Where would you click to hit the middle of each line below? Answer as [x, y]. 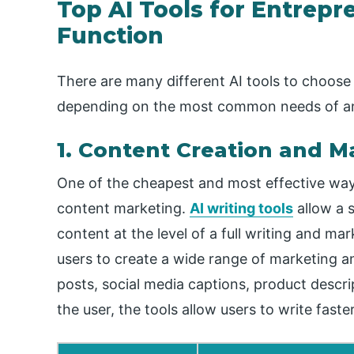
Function [110, 35]
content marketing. [123, 209]
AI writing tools [241, 209]
